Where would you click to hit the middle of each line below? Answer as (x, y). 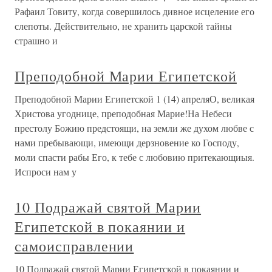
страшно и (36, 40)
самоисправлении (74, 246)
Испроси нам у (46, 172)
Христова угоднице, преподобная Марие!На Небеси (123, 113)
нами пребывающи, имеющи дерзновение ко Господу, (127, 142)
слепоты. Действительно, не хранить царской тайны (123, 26)
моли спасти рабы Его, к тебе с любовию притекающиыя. (134, 157)
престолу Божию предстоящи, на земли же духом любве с (134, 128)
